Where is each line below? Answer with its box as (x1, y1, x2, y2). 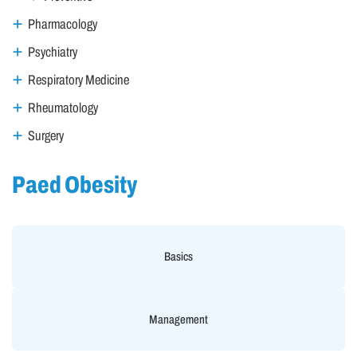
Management (149, 312, 208, 326)
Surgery (28, 127, 64, 143)
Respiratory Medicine (28, 73, 129, 88)
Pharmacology (28, 17, 97, 33)
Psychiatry (28, 45, 77, 61)
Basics (164, 250, 193, 264)
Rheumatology (28, 100, 98, 116)
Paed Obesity (12, 171, 137, 198)
